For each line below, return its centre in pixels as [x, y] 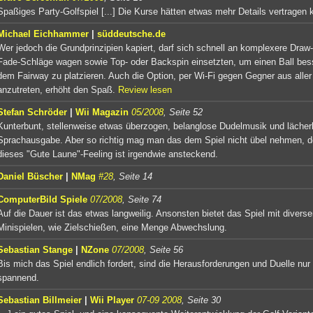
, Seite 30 [201, 300]
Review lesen [145, 89]
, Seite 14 [133, 176]
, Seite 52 [183, 112]
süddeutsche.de [131, 34]
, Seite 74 [142, 199]
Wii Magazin [102, 112]
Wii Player [112, 300]
